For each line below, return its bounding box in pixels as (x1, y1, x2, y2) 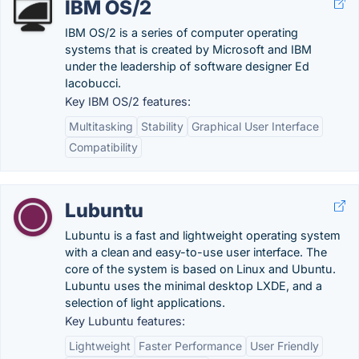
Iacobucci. (65, 76, 121, 90)
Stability (141, 119, 184, 133)
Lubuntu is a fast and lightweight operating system (65, 228, 341, 242)
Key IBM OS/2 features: (65, 95, 191, 108)
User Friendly (250, 339, 319, 353)
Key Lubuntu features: (65, 314, 185, 328)
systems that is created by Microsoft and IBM (65, 42, 312, 56)
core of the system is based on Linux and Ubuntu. (65, 262, 336, 276)
